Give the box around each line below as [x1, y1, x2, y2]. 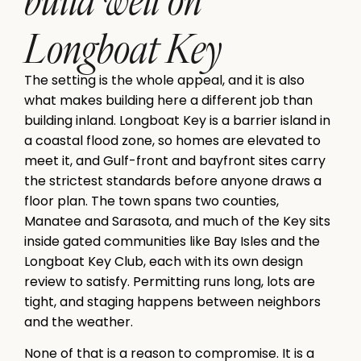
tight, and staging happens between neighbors [24, 293, 321, 311]
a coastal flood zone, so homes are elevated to [24, 131, 321, 150]
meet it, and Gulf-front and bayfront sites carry [24, 151, 326, 170]
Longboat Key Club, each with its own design [24, 252, 303, 271]
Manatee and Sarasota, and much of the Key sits [24, 212, 330, 230]
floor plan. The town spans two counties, [24, 192, 279, 210]
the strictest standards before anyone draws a [24, 172, 322, 190]
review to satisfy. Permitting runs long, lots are [24, 272, 315, 291]
